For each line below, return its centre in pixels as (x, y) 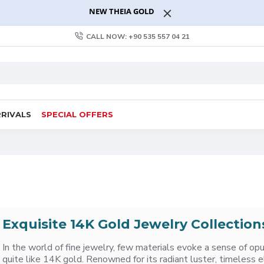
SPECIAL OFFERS (77, 114)
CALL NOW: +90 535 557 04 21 (138, 36)
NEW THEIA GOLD (121, 11)
